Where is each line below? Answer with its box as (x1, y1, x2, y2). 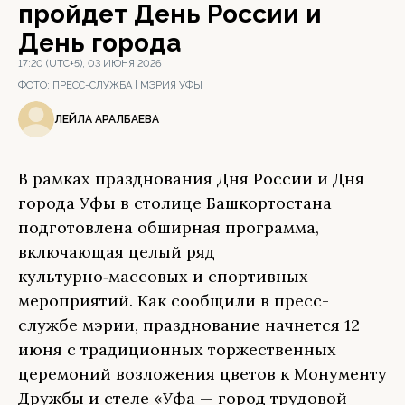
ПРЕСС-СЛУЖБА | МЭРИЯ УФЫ (52, 80, 202, 91)
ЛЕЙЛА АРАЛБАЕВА (54, 112, 159, 126)
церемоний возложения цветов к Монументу (18, 363, 387, 384)
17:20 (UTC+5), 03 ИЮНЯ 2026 (18, 58, 162, 70)
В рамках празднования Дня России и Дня (18, 168, 364, 189)
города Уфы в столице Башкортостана (18, 193, 332, 213)
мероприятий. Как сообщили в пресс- (18, 290, 329, 311)
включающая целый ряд (18, 241, 215, 262)
